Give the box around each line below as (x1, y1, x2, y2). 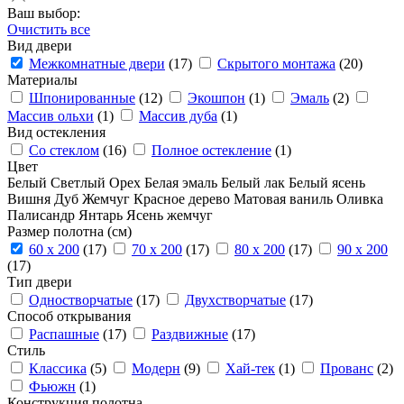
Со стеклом (29, 142, 99, 158)
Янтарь (78, 207, 126, 223)
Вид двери (7, 38, 72, 53)
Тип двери (7, 274, 72, 289)
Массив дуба (139, 108, 217, 124)
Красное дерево (133, 191, 234, 207)
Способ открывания (7, 308, 131, 324)
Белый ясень (289, 175, 365, 190)
